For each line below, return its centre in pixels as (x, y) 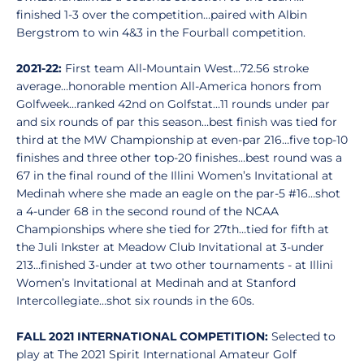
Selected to (302, 336)
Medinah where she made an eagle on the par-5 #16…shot (178, 193)
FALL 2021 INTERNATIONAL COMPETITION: (142, 336)
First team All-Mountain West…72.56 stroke (185, 68)
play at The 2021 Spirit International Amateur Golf (156, 354)
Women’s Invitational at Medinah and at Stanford (156, 283)
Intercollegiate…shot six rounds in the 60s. (135, 301)
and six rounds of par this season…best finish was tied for (177, 122)
